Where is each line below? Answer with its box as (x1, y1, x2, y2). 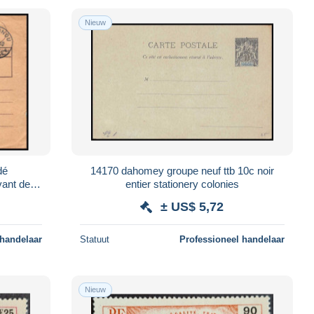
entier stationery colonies (125, 177, 239, 190)
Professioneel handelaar (179, 233, 285, 245)
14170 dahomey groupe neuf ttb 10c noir (90, 164, 274, 177)
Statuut (79, 233, 109, 245)
